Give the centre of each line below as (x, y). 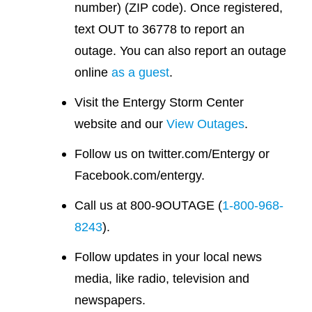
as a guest (141, 72)
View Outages (206, 124)
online (93, 72)
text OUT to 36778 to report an (160, 29)
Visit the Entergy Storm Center (159, 102)
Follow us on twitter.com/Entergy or (172, 154)
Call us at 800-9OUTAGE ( (149, 205)
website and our (121, 124)
